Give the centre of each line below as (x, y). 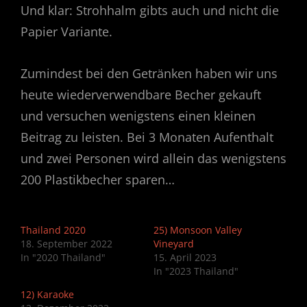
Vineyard (174, 244)
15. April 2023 (185, 258)
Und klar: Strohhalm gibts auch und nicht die (150, 11)
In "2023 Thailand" (196, 271)
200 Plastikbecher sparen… (98, 180)
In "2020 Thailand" (63, 258)
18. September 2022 (66, 244)
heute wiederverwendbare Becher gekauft (141, 95)
